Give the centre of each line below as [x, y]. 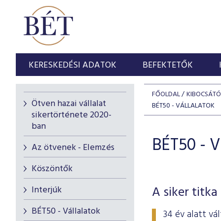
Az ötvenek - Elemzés [73, 148]
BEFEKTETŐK [168, 65]
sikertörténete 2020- [72, 115]
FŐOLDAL [166, 94]
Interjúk [47, 190]
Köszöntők [52, 169]
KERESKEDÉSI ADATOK [73, 65]
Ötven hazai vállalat [69, 104]
